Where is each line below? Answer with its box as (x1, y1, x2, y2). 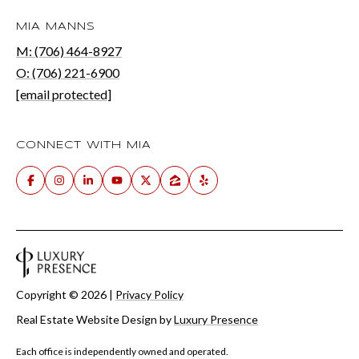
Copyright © (16, 287, 81, 301)
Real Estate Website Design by (16, 312, 174, 326)
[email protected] (16, 87, 111, 103)
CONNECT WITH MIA (16, 140, 151, 151)
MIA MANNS (16, 22, 95, 33)
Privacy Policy (115, 287, 184, 301)
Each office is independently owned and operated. (16, 345, 228, 357)
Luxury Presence (174, 312, 258, 326)
